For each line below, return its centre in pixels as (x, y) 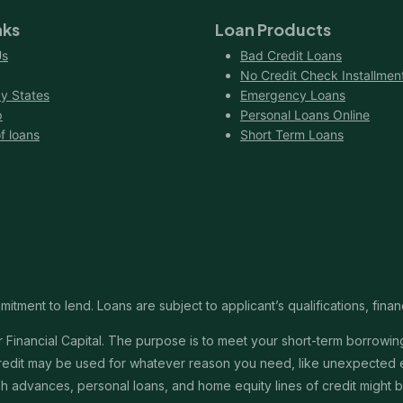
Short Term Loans (292, 134)
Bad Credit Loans (291, 55)
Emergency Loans (293, 94)
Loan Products (273, 29)
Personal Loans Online (305, 114)
